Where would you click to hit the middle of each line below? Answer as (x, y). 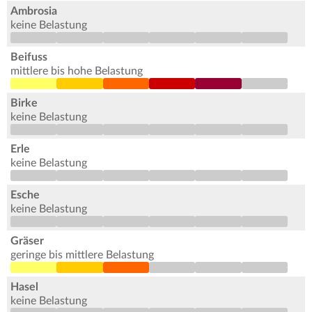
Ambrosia (34, 11)
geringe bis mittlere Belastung (82, 255)
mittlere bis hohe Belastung (77, 71)
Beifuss (29, 57)
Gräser (27, 241)
